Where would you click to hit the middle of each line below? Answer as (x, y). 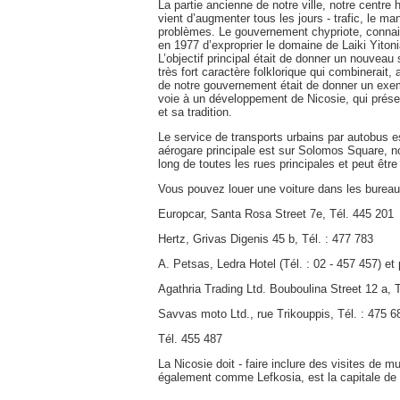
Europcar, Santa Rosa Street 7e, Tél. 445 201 (276, 213)
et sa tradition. (195, 112)
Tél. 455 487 (190, 338)
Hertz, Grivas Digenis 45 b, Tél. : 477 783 (266, 238)
